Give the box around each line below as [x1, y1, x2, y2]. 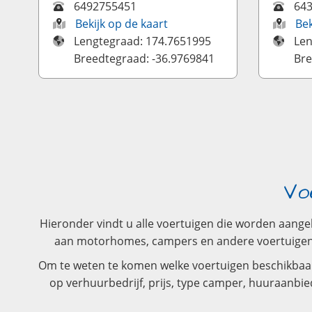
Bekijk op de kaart [75, 16, 169, 31]
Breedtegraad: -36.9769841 [74, 51, 215, 66]
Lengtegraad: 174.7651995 [74, 33, 212, 49]
